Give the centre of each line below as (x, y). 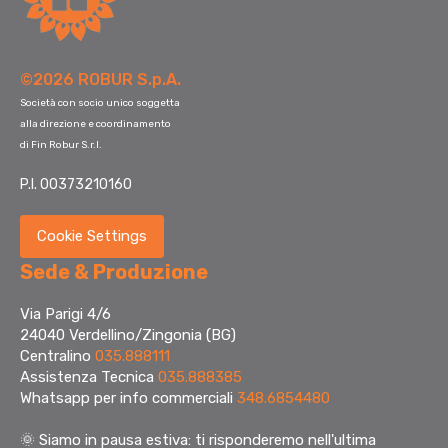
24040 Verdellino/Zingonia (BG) (128, 335)
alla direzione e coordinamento (95, 124)
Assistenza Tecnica (89, 377)
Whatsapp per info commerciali (128, 398)
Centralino (57, 356)
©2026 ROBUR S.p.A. (100, 80)
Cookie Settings (92, 236)
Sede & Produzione (114, 272)
